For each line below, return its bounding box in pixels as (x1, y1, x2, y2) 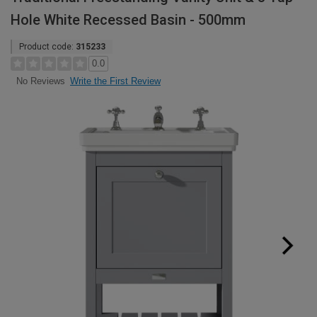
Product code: (19, 42, 76, 52)
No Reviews (16, 76, 65, 87)
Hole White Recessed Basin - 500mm (11, 11, 246, 28)
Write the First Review (70, 76, 161, 86)
